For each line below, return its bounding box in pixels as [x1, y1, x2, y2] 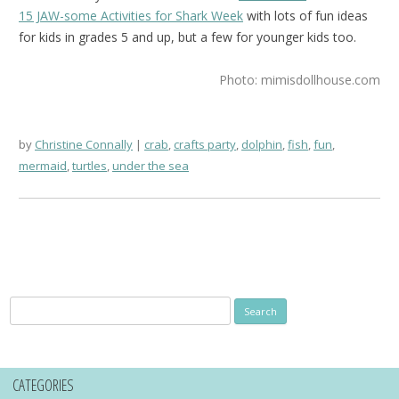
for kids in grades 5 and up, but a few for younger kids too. [19, 28, 356, 45]
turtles [72, 157, 107, 174]
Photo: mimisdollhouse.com [219, 70, 380, 88]
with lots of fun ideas [243, 6, 368, 24]
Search [8, 297, 47, 314]
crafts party [174, 135, 236, 152]
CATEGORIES [12, 373, 74, 395]
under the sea [112, 157, 189, 174]
